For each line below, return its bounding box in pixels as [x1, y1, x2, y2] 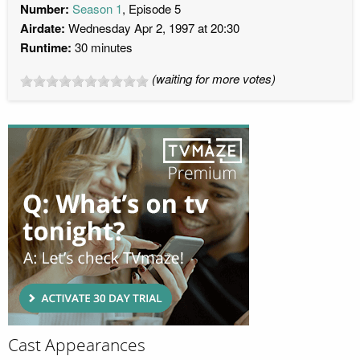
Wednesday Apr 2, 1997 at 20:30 [65, 19, 239, 37]
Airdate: [20, 19, 65, 38]
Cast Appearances [8, 335, 145, 357]
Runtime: [20, 39, 72, 57]
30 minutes [72, 39, 133, 56]
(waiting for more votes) [152, 70, 276, 88]
